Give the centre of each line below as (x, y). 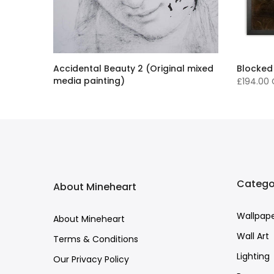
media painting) (89, 80)
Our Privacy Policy (91, 259)
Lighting (253, 256)
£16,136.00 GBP (83, 93)
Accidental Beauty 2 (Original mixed (133, 68)
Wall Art (253, 236)
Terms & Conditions (96, 239)
